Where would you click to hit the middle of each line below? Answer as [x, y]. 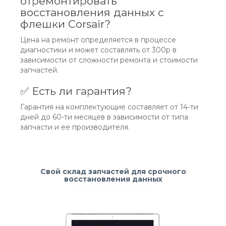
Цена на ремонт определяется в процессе [98, 40]
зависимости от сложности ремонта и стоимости [109, 60]
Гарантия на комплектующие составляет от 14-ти [109, 107]
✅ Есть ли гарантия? [76, 91]
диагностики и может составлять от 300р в [98, 50]
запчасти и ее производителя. [75, 127]
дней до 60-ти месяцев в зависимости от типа [104, 117]
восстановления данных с [92, 13]
